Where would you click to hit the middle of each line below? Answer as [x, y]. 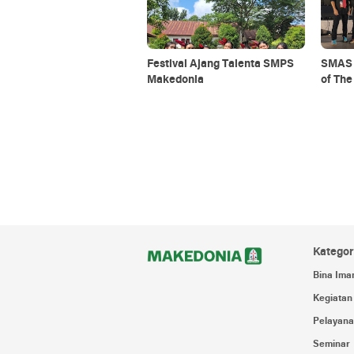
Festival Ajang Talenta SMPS [220, 64]
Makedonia [175, 80]
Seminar [332, 345]
